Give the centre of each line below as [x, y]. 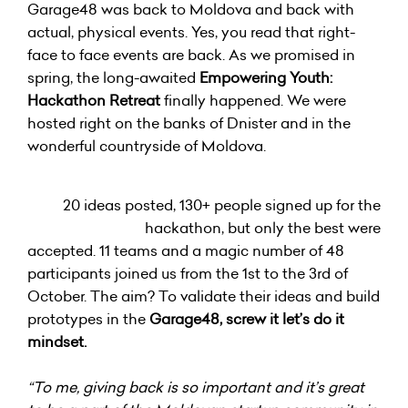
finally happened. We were [253, 100]
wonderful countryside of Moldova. [147, 146]
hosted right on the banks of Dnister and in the [189, 123]
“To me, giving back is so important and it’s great [196, 387]
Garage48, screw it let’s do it [247, 319]
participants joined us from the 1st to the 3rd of [188, 273]
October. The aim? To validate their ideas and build [204, 296]
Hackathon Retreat [94, 100]
